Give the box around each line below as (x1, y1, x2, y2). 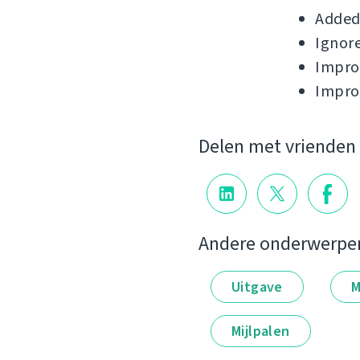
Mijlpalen (231, 321, 290, 341)
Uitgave (231, 276, 283, 297)
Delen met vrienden (198, 133, 356, 160)
